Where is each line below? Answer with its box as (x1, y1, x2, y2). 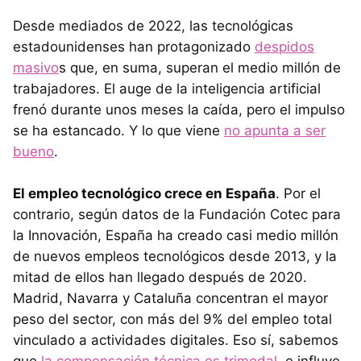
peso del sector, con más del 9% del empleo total (13, 311, 332, 328)
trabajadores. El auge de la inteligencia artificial (13, 81, 321, 98)
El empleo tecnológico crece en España (13, 185, 276, 202)
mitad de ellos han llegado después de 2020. (13, 269, 307, 286)
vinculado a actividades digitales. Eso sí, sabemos (13, 332, 338, 349)
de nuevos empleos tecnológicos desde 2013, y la (13, 248, 337, 265)
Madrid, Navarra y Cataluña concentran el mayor (13, 290, 328, 307)
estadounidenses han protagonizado (13, 39, 255, 56)
